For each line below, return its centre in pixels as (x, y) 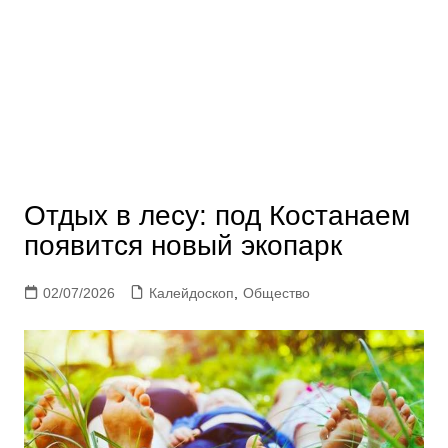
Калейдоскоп (191, 293)
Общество (276, 293)
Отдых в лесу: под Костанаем (216, 216)
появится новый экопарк (182, 246)
